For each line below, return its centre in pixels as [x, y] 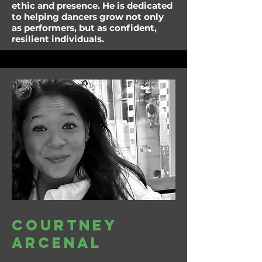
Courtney [64, 225]
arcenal [57, 243]
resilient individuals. [58, 39]
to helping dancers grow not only [88, 17]
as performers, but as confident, [84, 28]
